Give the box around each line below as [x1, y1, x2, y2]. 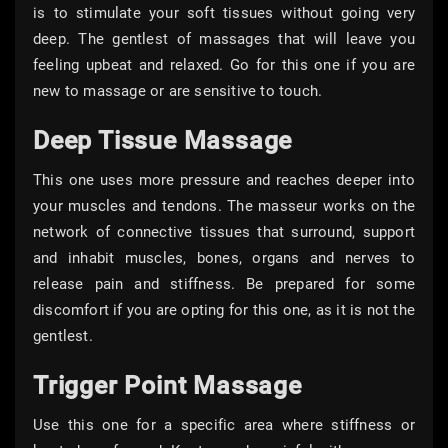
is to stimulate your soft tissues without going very [33, 4, 415, 23]
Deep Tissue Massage [33, 126, 293, 156]
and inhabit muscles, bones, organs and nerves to [33, 249, 415, 268]
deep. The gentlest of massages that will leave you [33, 30, 415, 49]
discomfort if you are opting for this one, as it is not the [33, 301, 415, 320]
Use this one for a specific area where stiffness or [33, 416, 415, 435]
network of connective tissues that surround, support [33, 223, 415, 242]
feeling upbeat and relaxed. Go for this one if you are [33, 56, 415, 75]
